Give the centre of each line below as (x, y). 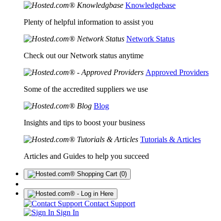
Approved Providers (177, 72)
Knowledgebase (150, 5)
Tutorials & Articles (170, 139)
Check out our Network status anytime (84, 55)
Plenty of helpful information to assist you (89, 22)
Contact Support (109, 203)
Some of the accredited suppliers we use (86, 89)
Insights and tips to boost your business (84, 123)
